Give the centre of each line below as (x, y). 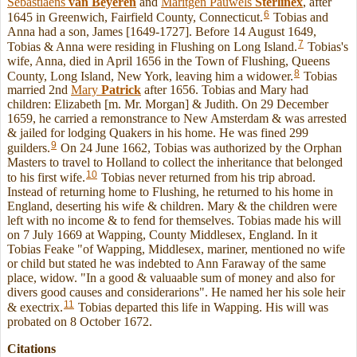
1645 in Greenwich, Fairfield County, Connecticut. (135, 17)
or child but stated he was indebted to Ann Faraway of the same (167, 264)
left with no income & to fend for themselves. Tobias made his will (174, 221)
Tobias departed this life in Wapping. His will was (202, 307)
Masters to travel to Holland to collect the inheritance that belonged (175, 163)
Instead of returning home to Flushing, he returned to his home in (170, 192)
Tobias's (326, 46)
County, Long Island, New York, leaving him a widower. (150, 76)
